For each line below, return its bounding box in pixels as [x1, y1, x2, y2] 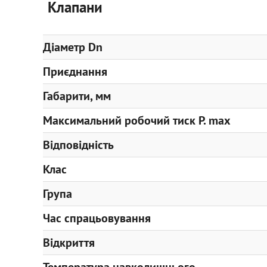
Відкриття [43, 235, 95, 250]
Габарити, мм [43, 88, 111, 104]
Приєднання [43, 64, 107, 79]
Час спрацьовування [43, 210, 151, 226]
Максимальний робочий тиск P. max [43, 113, 231, 128]
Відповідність [43, 137, 114, 153]
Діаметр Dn [43, 39, 103, 55]
